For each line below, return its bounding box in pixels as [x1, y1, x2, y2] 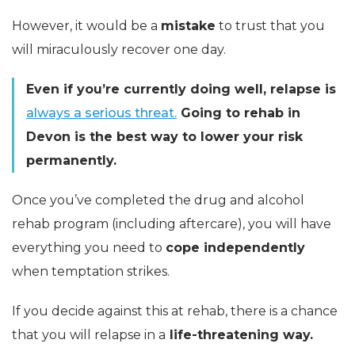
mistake [161, 17, 216, 33]
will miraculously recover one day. [12, 41, 226, 57]
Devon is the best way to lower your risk [26, 128, 303, 144]
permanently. [26, 152, 116, 168]
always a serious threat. [26, 105, 177, 120]
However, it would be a [12, 17, 161, 33]
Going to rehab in [177, 105, 300, 120]
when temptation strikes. [12, 263, 170, 279]
